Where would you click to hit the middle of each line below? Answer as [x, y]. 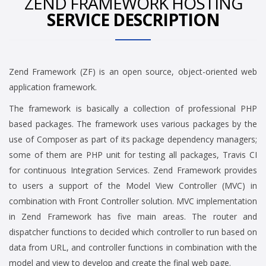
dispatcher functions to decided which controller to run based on [133, 232]
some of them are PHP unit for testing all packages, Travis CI [133, 155]
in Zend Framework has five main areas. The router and [133, 217]
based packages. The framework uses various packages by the [133, 124]
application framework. [53, 87]
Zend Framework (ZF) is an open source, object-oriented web [133, 72]
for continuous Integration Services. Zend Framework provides [133, 170]
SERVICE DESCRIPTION [133, 20]
